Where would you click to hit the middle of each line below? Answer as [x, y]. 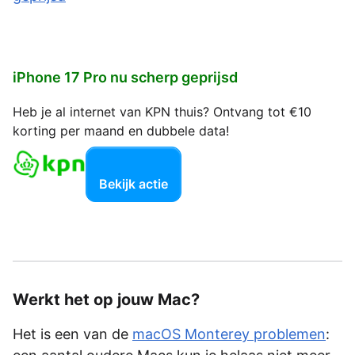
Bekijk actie [134, 183]
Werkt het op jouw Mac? [106, 300]
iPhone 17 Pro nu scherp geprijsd [125, 77]
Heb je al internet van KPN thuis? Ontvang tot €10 [162, 111]
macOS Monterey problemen [229, 334]
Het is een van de [73, 334]
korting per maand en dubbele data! [121, 130]
